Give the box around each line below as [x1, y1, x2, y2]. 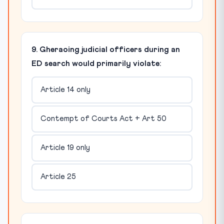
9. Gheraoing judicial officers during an [31, 45, 180, 53]
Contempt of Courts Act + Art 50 [40, 115, 166, 123]
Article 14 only [40, 86, 90, 94]
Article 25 [40, 173, 76, 181]
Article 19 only [40, 144, 90, 152]
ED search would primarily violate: [31, 59, 161, 67]
